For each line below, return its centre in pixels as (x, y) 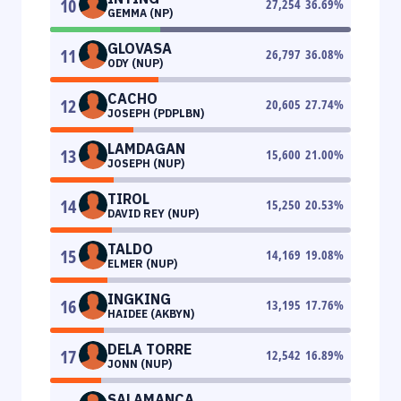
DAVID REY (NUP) (153, 213)
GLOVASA (140, 48)
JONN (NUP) (140, 363)
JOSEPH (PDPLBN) (156, 113)
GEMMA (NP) (140, 13)
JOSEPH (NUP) (146, 163)
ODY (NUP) (135, 63)
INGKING (139, 299)
